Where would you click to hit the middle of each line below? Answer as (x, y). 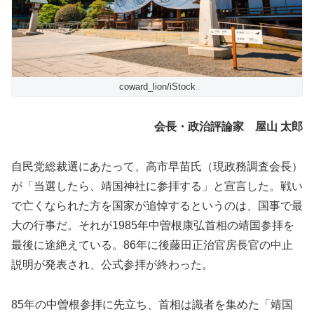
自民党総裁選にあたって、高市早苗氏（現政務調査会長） (157, 166)
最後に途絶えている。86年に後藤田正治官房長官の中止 (152, 245)
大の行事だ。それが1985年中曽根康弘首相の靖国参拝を (153, 225)
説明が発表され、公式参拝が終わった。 (112, 264)
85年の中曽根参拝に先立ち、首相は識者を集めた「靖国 (152, 304)
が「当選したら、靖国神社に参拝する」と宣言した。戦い (157, 186)
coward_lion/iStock (157, 87)
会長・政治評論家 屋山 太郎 (228, 127)
